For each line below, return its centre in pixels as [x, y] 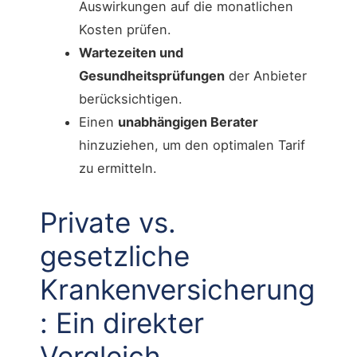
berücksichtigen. [130, 99]
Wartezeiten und [131, 53]
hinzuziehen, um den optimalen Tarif [192, 145]
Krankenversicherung [177, 290]
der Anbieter [265, 76]
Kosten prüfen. [125, 30]
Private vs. [108, 223]
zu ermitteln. [118, 169]
